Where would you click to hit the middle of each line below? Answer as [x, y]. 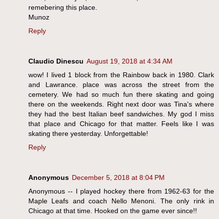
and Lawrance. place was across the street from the [121, 85]
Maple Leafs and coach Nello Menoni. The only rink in [121, 201]
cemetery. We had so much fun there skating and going [121, 95]
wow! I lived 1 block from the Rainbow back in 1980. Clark [121, 75]
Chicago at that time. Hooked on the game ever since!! [113, 211]
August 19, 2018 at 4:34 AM [130, 61]
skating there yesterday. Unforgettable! [88, 134]
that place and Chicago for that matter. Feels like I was [121, 124]
